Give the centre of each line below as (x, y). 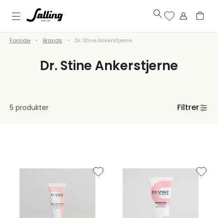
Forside (20, 40)
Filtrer (188, 108)
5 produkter (29, 107)
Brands (53, 40)
